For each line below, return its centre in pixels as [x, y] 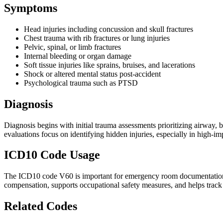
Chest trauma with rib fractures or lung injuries [97, 38]
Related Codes [41, 206]
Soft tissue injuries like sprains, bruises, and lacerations [110, 65]
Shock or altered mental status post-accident [92, 74]
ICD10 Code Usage [52, 155]
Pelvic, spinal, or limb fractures [72, 47]
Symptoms [31, 8]
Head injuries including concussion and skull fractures [109, 29]
